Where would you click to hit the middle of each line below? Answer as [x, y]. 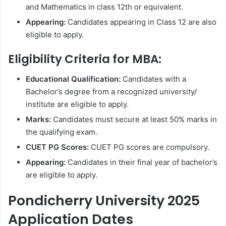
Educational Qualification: [74, 79]
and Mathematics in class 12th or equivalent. [105, 7]
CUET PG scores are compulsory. [150, 147]
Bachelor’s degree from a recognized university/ [111, 92]
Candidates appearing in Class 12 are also [142, 22]
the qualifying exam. [62, 132]
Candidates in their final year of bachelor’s [143, 162]
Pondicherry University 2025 [104, 201]
